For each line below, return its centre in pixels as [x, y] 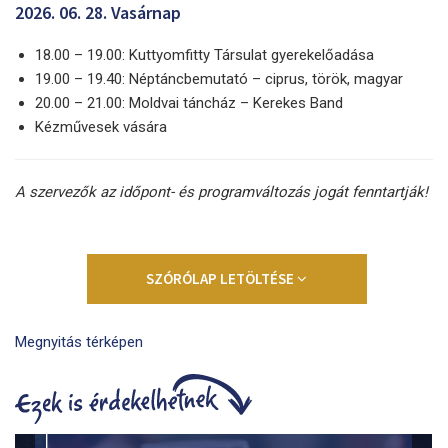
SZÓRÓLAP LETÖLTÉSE [221, 279]
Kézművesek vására [101, 127]
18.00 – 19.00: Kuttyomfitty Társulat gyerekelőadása [204, 55]
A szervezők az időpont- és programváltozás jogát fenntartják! [221, 192]
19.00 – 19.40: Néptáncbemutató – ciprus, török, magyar [219, 79]
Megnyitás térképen [79, 342]
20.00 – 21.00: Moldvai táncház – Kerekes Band [189, 103]
